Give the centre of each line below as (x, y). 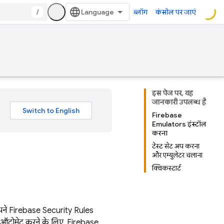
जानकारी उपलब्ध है (179, 102)
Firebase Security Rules (51, 210)
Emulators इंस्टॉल (179, 124)
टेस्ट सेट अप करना (176, 146)
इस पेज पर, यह (172, 93)
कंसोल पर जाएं (176, 12)
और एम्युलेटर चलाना (177, 155)
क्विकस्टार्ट (166, 168)
